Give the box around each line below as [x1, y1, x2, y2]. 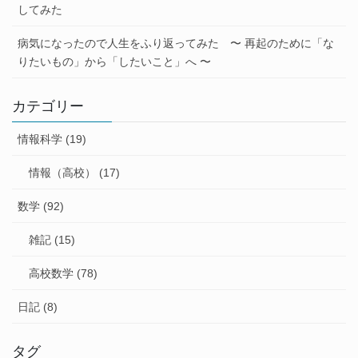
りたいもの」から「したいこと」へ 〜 [18, 55, 211, 69]
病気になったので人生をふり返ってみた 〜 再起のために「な [18, 37, 334, 50]
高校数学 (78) [29, 267, 97, 280]
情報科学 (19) [18, 133, 86, 146]
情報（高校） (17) [29, 166, 120, 180]
